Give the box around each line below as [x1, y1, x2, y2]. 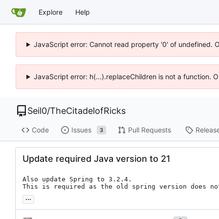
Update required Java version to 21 [22, 153, 171, 164]
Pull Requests [128, 126, 171, 134]
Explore [39, 7, 63, 16]
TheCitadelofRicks [50, 106, 126, 116]
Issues [71, 126, 91, 134]
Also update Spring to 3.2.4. [22, 175, 132, 183]
